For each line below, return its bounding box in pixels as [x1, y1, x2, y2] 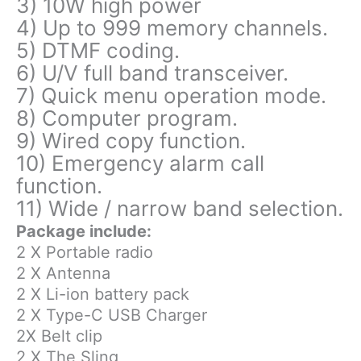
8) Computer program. [16, 105, 238, 131]
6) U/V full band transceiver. [16, 60, 288, 85]
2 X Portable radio [16, 242, 153, 262]
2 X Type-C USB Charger [16, 305, 207, 325]
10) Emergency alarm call [16, 150, 264, 176]
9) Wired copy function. [16, 127, 246, 153]
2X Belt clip [16, 326, 102, 346]
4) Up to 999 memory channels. [16, 15, 328, 40]
